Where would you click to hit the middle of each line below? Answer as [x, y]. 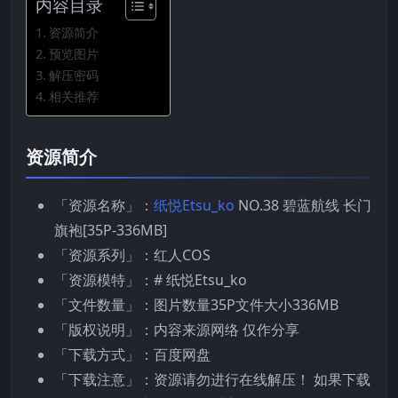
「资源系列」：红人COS [132, 255]
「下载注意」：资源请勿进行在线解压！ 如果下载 [212, 380]
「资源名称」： [104, 206]
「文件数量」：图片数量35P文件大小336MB [196, 305]
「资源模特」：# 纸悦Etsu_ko [151, 280]
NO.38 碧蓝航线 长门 [303, 206]
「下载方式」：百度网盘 [132, 355]
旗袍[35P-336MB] [111, 231]
